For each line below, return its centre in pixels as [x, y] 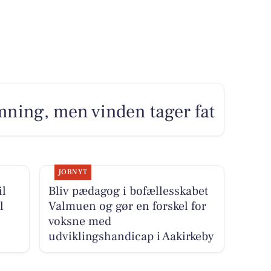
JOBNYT [73, 172]
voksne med [80, 221]
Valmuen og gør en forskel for [127, 206]
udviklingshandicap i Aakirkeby [131, 236]
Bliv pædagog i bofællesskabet [128, 191]
